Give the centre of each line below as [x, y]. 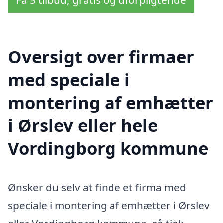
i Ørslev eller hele [83, 125]
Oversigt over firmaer [101, 56]
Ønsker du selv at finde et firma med [97, 187]
